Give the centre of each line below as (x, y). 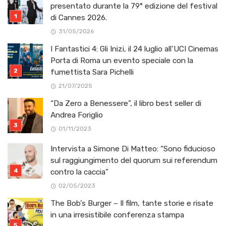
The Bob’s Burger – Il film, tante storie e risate (132, 204)
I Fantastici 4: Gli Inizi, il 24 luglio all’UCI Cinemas (134, 49)
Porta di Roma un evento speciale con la (122, 61)
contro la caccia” (79, 172)
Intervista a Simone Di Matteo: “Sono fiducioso (133, 149)
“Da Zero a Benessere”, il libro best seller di (126, 104)
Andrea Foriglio (77, 115)
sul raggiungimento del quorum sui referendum (134, 161)
